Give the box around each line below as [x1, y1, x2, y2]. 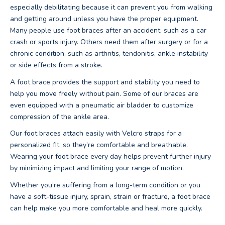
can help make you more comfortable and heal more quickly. [10, 203, 202, 213]
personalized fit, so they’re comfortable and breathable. [10, 140, 188, 150]
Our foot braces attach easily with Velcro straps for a [10, 129, 182, 139]
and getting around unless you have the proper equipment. [10, 14, 198, 24]
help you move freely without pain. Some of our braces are [10, 88, 198, 98]
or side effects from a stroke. [10, 60, 102, 70]
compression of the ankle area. [10, 111, 109, 122]
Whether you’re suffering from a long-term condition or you [10, 180, 200, 190]
